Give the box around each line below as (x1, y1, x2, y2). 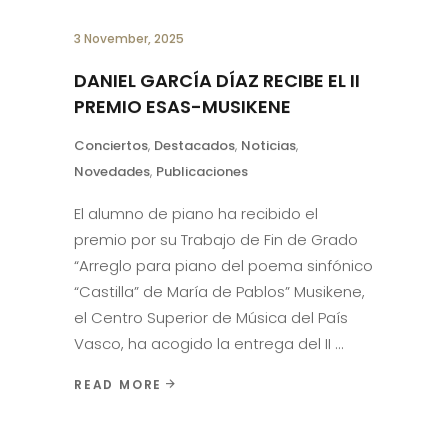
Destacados (154, 136, 235, 156)
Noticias (241, 136, 296, 156)
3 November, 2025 (74, 30, 184, 48)
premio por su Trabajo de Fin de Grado (74, 229, 358, 251)
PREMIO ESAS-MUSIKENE (74, 94, 291, 120)
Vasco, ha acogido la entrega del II (74, 333, 335, 355)
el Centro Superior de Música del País (74, 307, 348, 329)
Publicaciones (156, 162, 248, 182)
